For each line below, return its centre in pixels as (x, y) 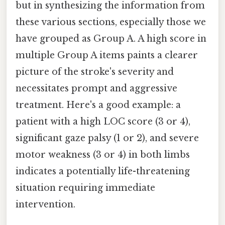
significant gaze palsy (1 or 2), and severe (107, 138)
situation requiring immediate (85, 188)
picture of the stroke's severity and (95, 72)
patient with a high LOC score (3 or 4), (103, 121)
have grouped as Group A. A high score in (111, 38)
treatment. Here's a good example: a (98, 105)
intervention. (45, 204)
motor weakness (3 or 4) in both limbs (103, 154)
